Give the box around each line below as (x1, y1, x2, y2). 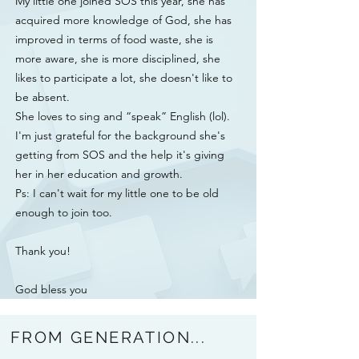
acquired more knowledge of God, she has (15, 13, 232, 27)
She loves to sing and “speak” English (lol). (15, 109, 230, 123)
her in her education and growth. (15, 167, 183, 181)
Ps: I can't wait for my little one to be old (15, 186, 219, 200)
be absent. (15, 90, 70, 104)
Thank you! (15, 244, 71, 258)
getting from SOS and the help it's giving (15, 147, 224, 162)
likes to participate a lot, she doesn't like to (15, 71, 232, 85)
